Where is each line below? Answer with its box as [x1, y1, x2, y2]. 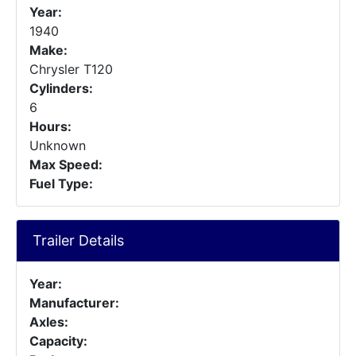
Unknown [29, 137, 86, 153]
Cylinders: [29, 80, 93, 96]
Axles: [29, 314, 68, 330]
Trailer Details [33, 232, 124, 249]
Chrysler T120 [29, 61, 113, 77]
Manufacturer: [29, 295, 119, 311]
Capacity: [29, 333, 87, 349]
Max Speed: [29, 157, 103, 172]
